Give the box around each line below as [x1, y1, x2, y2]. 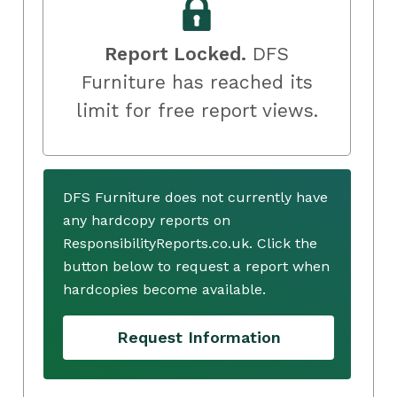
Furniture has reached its [81, 70, 313, 93]
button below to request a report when [63, 257, 330, 275]
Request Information [116, 328, 281, 347]
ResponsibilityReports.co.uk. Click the [63, 234, 317, 252]
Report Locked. [105, 42, 246, 65]
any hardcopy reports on [63, 211, 230, 229]
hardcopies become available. [63, 280, 266, 298]
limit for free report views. [75, 98, 318, 121]
